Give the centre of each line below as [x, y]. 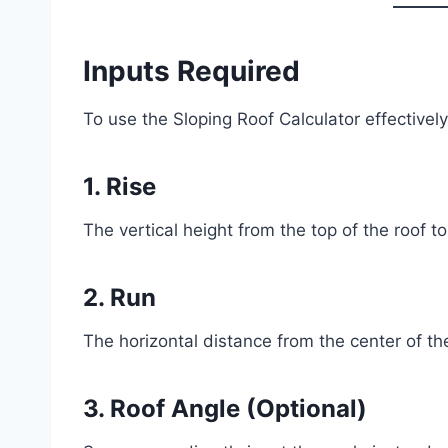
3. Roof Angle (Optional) [225, 408]
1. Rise [119, 186]
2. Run [119, 297]
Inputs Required [191, 70]
